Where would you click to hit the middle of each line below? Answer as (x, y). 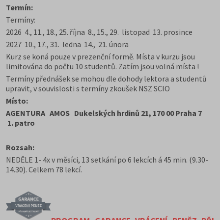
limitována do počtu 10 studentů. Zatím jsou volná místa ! (102, 66)
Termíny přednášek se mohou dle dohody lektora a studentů (106, 79)
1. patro (20, 123)
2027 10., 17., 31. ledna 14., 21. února (69, 44)
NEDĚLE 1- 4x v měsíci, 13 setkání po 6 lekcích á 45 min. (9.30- (107, 160)
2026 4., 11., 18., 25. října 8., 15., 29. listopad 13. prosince (101, 32)
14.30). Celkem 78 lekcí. (44, 169)
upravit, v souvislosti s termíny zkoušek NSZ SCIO (88, 88)
